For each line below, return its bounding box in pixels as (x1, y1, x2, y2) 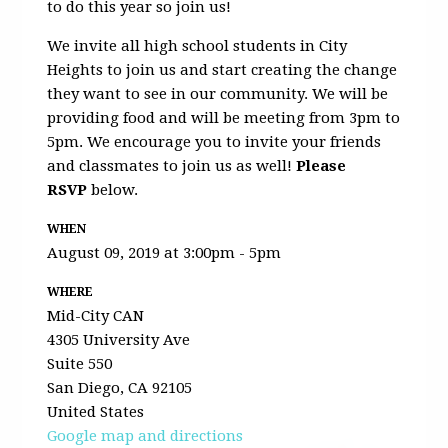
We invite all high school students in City (47, 36, 348, 55)
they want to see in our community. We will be (47, 84, 389, 103)
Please (296, 156, 347, 175)
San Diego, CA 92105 (47, 378, 193, 397)
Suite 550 (47, 354, 113, 373)
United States (47, 402, 145, 421)
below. (87, 180, 139, 199)
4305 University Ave (47, 330, 191, 349)
